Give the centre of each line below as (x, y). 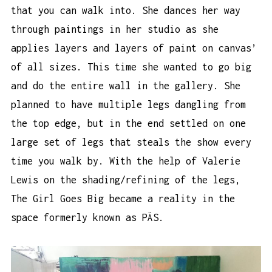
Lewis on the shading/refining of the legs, (126, 179)
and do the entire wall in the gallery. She (126, 85)
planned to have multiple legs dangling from (128, 104)
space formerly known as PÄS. (87, 217)
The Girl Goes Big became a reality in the (123, 198)
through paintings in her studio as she (115, 29)
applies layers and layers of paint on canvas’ (134, 48)
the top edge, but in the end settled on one (128, 123)
